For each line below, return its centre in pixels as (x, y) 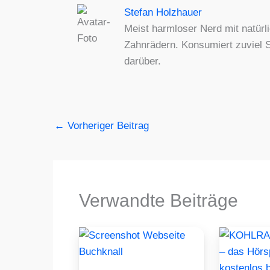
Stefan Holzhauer (163, 12)
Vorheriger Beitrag (107, 125)
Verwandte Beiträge (158, 200)
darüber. (142, 61)
